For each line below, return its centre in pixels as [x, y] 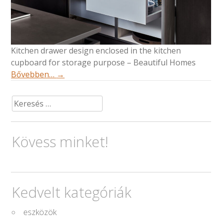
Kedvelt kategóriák [72, 192]
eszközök [40, 212]
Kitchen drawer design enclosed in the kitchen [96, 51]
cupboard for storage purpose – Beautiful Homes [104, 63]
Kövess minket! [60, 142]
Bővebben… [34, 75]
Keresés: [27, 101]
